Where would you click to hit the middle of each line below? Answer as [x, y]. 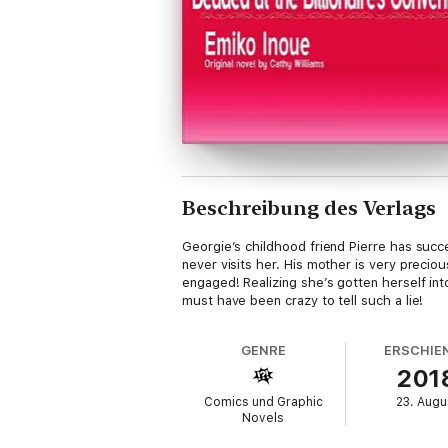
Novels [263, 418]
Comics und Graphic [263, 402]
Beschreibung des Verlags [309, 208]
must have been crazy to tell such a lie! [303, 300]
